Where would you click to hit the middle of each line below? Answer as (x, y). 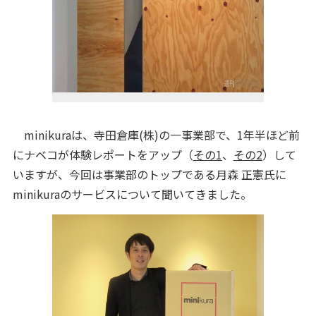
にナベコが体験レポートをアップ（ (103, 154)
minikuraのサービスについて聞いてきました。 (132, 194)
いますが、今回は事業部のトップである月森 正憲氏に (149, 174)
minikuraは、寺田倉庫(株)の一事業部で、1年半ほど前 (156, 135)
